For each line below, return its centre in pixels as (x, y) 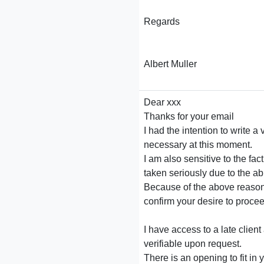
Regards (162, 22)
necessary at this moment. (198, 145)
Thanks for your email (189, 116)
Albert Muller (170, 64)
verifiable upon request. (193, 244)
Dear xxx (162, 102)
